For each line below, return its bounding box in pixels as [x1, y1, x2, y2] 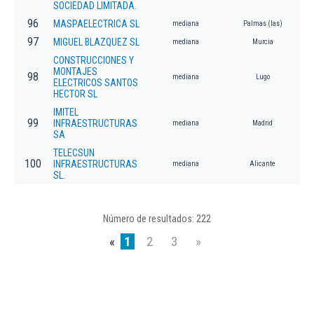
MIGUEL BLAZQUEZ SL [53, 36, 139, 48]
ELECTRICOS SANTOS [53, 77, 138, 89]
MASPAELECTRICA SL [53, 18, 139, 30]
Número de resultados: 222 [103, 213, 211, 226]
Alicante [250, 160, 275, 168]
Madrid [252, 119, 273, 128]
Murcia [252, 38, 273, 46]
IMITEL [53, 107, 78, 118]
